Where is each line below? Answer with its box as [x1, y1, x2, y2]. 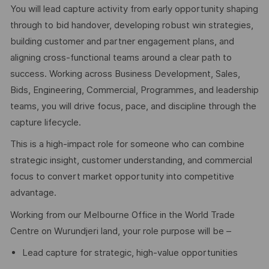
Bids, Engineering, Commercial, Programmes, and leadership [10, 84, 259, 95]
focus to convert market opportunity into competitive [10, 171, 234, 183]
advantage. [10, 187, 56, 199]
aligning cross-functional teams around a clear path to [10, 52, 232, 63]
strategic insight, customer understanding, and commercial [10, 155, 252, 166]
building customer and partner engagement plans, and [10, 35, 234, 47]
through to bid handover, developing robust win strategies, [10, 19, 253, 31]
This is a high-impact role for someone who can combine [10, 139, 244, 150]
